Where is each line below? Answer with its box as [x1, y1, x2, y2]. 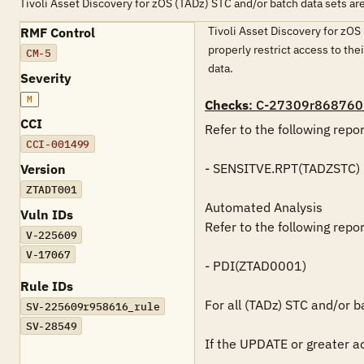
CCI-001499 [25, 136, 90, 151]
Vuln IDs [20, 206, 73, 223]
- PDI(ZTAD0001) [205, 258, 306, 274]
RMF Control [20, 24, 95, 41]
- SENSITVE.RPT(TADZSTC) [205, 160, 360, 176]
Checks [205, 97, 249, 113]
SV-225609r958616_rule [25, 299, 160, 314]
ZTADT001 [25, 182, 77, 197]
